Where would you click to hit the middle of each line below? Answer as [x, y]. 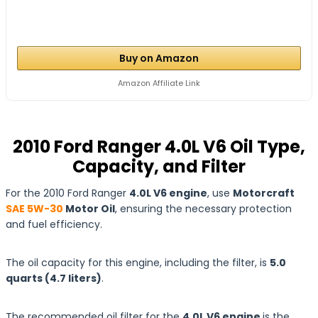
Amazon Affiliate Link [159, 83]
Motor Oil [89, 208]
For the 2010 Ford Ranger [67, 193]
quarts [25, 278]
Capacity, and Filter [159, 166]
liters [82, 278]
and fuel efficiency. [54, 224]
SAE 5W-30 [34, 208]
